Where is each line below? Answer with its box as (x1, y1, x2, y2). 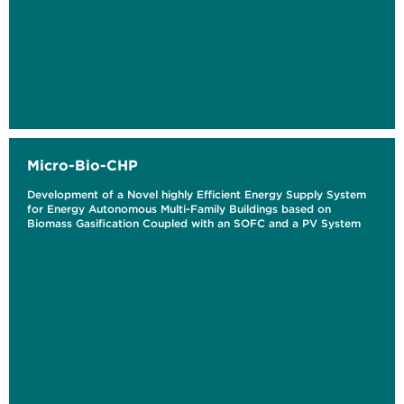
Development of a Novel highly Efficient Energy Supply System (27, 188, 366, 202)
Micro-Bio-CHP (27, 156, 138, 175)
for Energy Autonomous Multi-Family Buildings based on (27, 202, 331, 216)
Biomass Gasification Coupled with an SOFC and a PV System (27, 216, 361, 231)
